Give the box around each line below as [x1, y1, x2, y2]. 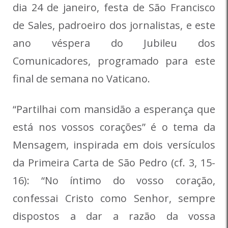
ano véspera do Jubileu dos [13, 36, 215, 50]
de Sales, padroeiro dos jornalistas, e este [13, 18, 215, 33]
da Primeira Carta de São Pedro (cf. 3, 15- [13, 156, 215, 170]
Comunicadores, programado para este [13, 54, 215, 68]
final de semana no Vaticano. [13, 72, 150, 86]
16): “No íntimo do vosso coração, [13, 174, 215, 188]
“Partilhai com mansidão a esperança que [13, 102, 215, 117]
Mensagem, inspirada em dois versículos [13, 138, 215, 152]
